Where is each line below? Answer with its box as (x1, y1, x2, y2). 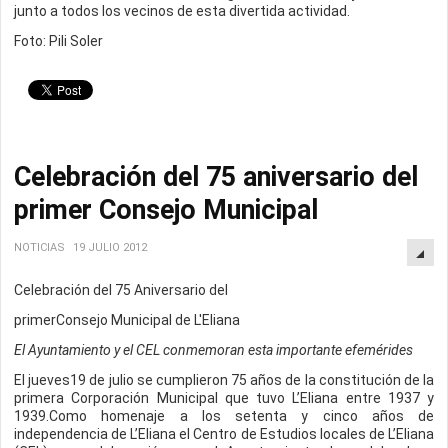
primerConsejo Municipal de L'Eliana (14, 312, 240, 328)
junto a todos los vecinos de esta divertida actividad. (14, 3, 350, 19)
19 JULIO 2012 (73, 241, 147, 254)
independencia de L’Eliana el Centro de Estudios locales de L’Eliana (14, 426, 434, 442)
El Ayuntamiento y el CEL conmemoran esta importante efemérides (14, 342, 413, 358)
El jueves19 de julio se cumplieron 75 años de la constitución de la (14, 372, 434, 388)
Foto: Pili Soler (14, 33, 103, 49)
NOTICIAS (14, 241, 65, 254)
